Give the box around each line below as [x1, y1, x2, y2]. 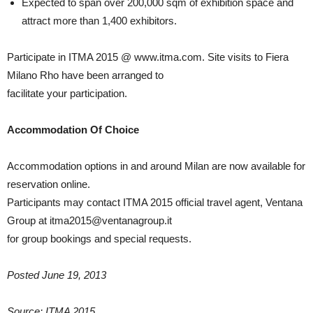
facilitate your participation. [7, 87, 127, 99]
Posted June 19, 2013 [7, 269, 106, 281]
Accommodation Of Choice [7, 124, 139, 136]
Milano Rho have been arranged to [7, 69, 163, 81]
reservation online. [7, 178, 90, 190]
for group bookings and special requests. [7, 233, 191, 245]
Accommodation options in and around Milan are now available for [7, 160, 305, 172]
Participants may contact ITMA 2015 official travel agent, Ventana [7, 196, 303, 208]
